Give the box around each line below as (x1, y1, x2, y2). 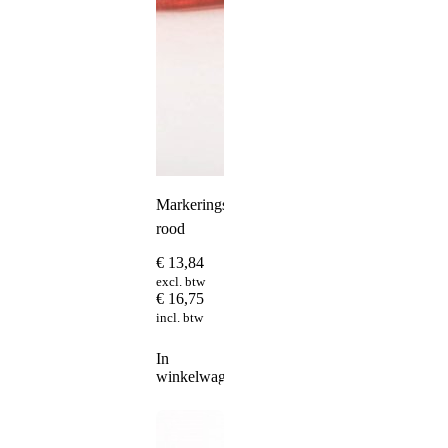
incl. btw (156, 310, 203, 326)
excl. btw (156, 274, 205, 290)
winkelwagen (156, 368, 241, 386)
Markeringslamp (156, 195, 259, 213)
